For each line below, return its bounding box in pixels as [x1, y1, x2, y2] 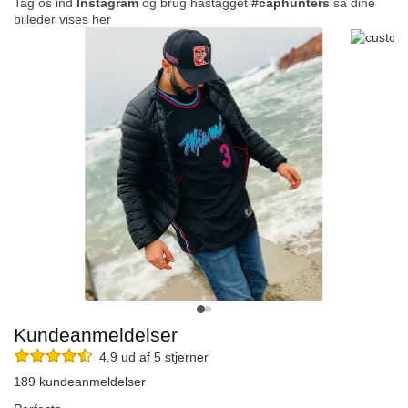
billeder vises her [14, 12, 111, 27]
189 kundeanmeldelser [14, 374, 146, 390]
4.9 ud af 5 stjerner [92, 350, 209, 365]
